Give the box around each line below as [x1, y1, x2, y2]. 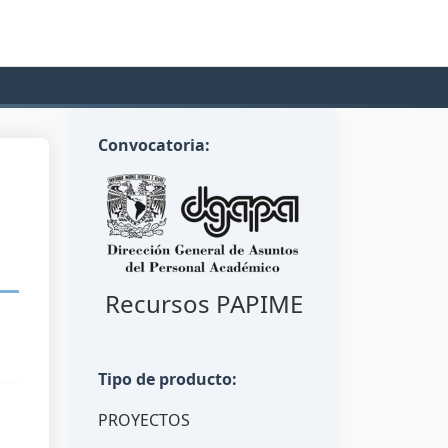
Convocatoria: [98, 134, 210, 156]
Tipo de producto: [98, 368, 237, 390]
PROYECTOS [98, 409, 190, 431]
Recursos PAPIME [104, 287, 303, 320]
